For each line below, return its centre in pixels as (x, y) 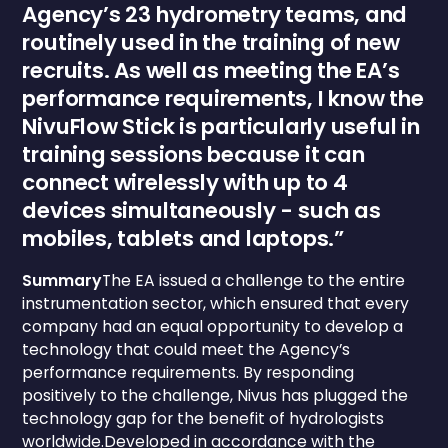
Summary (62, 280)
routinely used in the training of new (211, 43)
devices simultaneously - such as (201, 211)
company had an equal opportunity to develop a (213, 326)
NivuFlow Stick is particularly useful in (221, 127)
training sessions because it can (193, 155)
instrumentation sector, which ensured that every (216, 303)
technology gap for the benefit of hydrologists (203, 418)
